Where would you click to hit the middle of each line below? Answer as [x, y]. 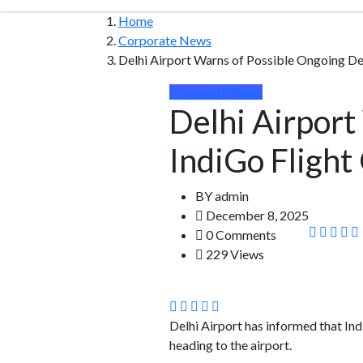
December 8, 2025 [256, 215]
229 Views [234, 254]
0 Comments [240, 235]
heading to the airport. [231, 345]
